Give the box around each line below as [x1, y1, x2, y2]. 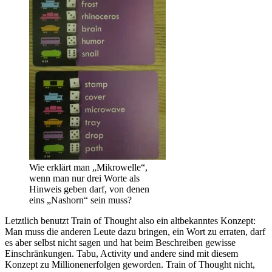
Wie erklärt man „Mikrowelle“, [29, 162, 148, 173]
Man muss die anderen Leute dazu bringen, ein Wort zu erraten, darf [5, 226, 265, 237]
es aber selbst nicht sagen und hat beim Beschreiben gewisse [5, 237, 236, 248]
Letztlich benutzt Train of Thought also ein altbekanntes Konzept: [5, 216, 256, 226]
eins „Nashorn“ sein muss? [29, 195, 132, 206]
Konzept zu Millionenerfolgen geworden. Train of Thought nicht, [5, 259, 255, 270]
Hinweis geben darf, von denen [29, 184, 149, 195]
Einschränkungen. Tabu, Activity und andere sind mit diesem [5, 248, 238, 259]
